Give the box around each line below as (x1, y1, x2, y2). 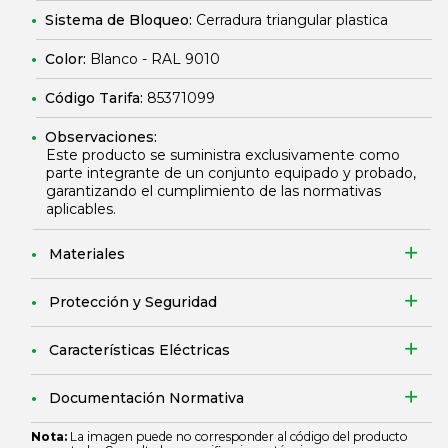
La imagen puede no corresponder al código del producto (67, 429, 408, 444)
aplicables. (46, 200, 116, 218)
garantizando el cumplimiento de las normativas (46, 182, 381, 200)
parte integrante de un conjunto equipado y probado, (46, 164, 416, 182)
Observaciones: (45, 128, 157, 146)
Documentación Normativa (49, 389, 244, 407)
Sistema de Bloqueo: (45, 11, 196, 29)
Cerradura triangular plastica (196, 11, 388, 29)
